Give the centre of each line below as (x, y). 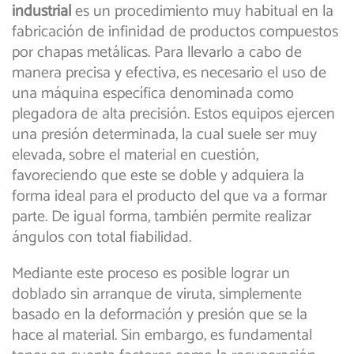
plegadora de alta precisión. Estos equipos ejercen (173, 115)
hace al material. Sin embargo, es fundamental (162, 336)
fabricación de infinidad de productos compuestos (175, 32)
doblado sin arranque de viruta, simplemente (157, 295)
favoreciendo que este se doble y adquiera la (158, 176)
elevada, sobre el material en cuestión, (135, 156)
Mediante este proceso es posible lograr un (151, 274)
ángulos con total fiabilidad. (102, 238)
